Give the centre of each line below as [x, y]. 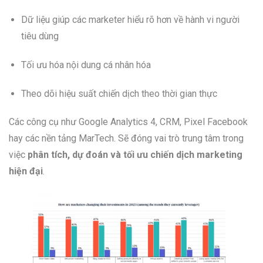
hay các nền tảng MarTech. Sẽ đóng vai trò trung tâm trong [126, 139]
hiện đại [26, 171]
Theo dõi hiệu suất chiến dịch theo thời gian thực [119, 93]
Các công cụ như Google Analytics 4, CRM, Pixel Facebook [128, 122]
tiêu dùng [40, 36]
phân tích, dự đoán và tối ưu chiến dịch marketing [135, 155]
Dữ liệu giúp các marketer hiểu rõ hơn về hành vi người [130, 20]
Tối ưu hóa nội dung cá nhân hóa [86, 65]
